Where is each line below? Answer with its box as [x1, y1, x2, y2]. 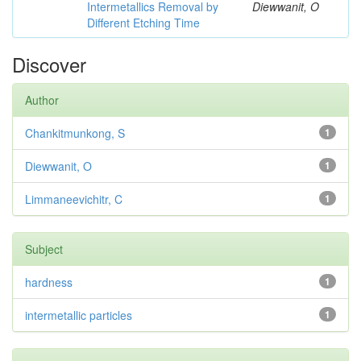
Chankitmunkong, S [25, 125, 125, 141]
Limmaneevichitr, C [25, 191, 122, 207]
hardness [25, 274, 73, 290]
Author [25, 92, 59, 108]
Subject [25, 241, 63, 257]
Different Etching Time [87, 15, 200, 31]
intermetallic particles [25, 307, 132, 323]
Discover [12, 50, 86, 78]
